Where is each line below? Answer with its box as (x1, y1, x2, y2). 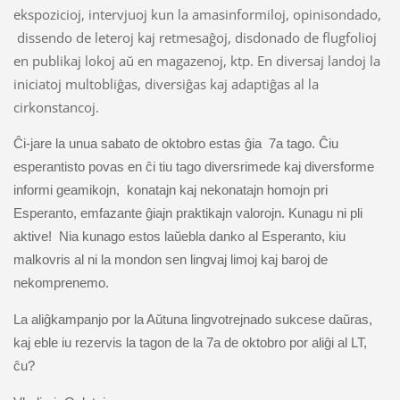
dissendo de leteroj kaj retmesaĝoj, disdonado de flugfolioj (12, 28, 377, 46)
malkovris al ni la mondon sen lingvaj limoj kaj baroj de (12, 251, 328, 267)
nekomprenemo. (12, 274, 109, 290)
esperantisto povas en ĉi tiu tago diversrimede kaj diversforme (12, 158, 374, 174)
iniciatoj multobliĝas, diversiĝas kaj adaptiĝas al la (12, 74, 319, 93)
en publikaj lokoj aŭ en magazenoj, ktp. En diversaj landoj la (12, 51, 380, 70)
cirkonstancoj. (12, 97, 99, 116)
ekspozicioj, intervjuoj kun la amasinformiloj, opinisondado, (12, 4, 381, 23)
